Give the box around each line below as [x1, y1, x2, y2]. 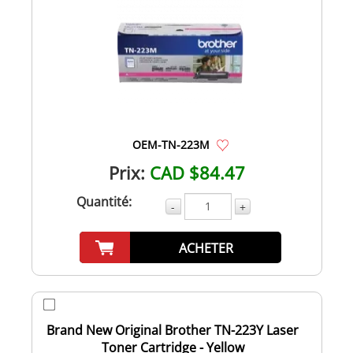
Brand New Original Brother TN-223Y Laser [46, 321, 299, 339]
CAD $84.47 [149, 160, 245, 184]
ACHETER [178, 239, 233, 257]
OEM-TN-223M [132, 136, 210, 152]
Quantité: [76, 192, 132, 210]
